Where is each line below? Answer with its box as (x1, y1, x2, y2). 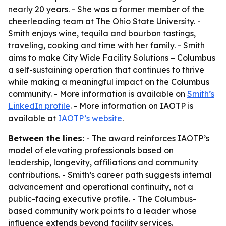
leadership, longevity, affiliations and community (8, 157, 198, 167)
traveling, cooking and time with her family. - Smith (8, 40, 205, 50)
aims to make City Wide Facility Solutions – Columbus (8, 52, 215, 63)
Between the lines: (8, 133, 84, 143)
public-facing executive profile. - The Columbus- (8, 194, 196, 204)
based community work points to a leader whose (8, 206, 197, 216)
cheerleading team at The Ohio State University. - (8, 16, 201, 26)
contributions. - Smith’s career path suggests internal (8, 169, 212, 180)
